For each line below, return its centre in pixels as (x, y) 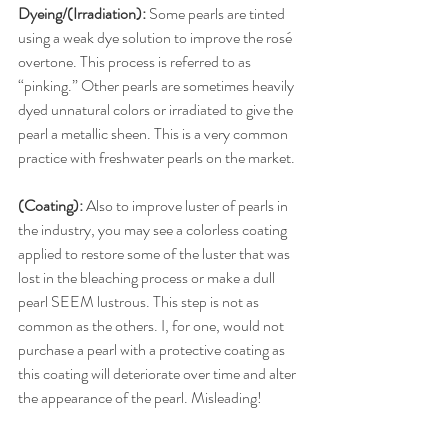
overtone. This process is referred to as (136, 61)
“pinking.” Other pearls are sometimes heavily (157, 85)
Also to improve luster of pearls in (187, 205)
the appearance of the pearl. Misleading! (140, 397)
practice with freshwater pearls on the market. (156, 157)
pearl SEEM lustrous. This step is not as (140, 301)
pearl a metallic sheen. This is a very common (154, 133)
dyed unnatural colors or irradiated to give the (157, 109)
